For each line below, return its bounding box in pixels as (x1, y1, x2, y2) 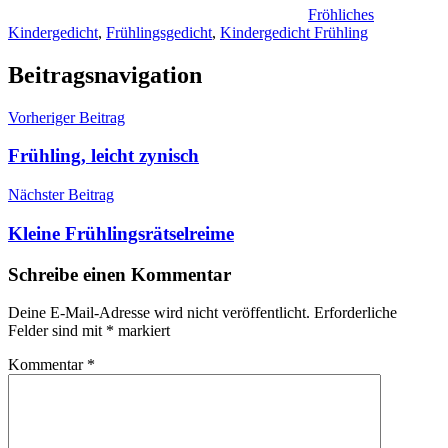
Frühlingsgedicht (106, 23, 212, 41)
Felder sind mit (8, 322, 106, 340)
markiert (114, 322, 170, 340)
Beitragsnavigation (8, 61, 202, 88)
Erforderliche (314, 304, 397, 322)
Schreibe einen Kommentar (8, 263, 231, 285)
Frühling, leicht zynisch (8, 145, 199, 167)
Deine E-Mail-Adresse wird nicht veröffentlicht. (8, 304, 310, 322)
